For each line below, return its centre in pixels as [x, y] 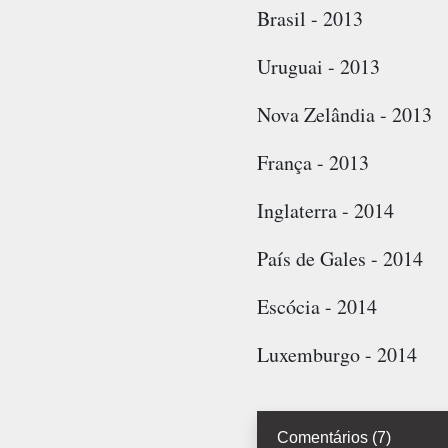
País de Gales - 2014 [339, 259]
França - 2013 [312, 163]
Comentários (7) [333, 437]
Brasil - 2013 [309, 19]
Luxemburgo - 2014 [336, 355]
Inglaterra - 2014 [325, 211]
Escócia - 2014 [316, 307]
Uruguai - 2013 [318, 67]
